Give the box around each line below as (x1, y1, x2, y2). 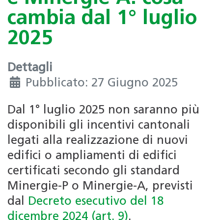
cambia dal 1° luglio (7, 8, 197, 29)
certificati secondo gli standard (7, 165, 180, 178)
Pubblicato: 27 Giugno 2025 (26, 78, 178, 90)
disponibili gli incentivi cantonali (7, 120, 190, 132)
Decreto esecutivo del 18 (28, 196, 164, 208)
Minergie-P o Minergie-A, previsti (7, 181, 193, 193)
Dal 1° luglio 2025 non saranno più (7, 105, 199, 117)
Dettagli (7, 62, 53, 75)
